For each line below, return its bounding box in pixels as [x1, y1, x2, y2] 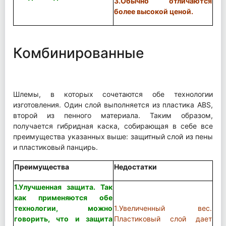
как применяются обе [14, 193, 112, 202]
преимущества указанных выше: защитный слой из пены [13, 132, 213, 141]
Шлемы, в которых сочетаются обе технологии [13, 89, 213, 98]
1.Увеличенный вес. [114, 203, 212, 212]
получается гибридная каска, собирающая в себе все [13, 121, 213, 130]
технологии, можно [14, 203, 112, 212]
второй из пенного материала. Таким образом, [13, 110, 213, 120]
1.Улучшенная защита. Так [14, 182, 112, 191]
